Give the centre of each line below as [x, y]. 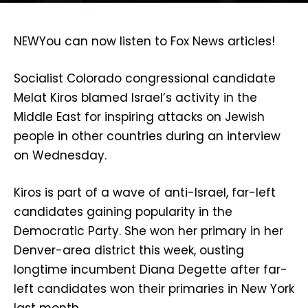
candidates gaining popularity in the [123, 212]
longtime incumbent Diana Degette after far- [151, 270]
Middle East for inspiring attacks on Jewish [139, 117]
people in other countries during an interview [147, 136]
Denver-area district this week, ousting [129, 251]
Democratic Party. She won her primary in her [148, 231]
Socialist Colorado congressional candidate [145, 79]
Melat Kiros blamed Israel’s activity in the [135, 98]
